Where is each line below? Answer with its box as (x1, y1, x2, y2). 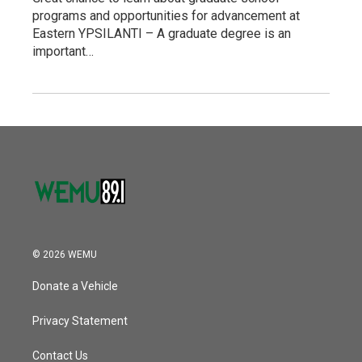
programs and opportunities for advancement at (32, 7, 300, 23)
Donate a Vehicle (32, 279, 118, 293)
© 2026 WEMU (32, 248, 97, 260)
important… (32, 43, 94, 59)
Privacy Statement (32, 314, 128, 327)
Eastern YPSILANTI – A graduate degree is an (32, 25, 291, 41)
